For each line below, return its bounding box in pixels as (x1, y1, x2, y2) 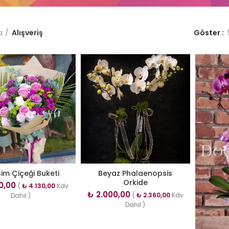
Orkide (123, 177, 148, 188)
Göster (194, 28, 221, 38)
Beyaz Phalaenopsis (98, 168, 173, 179)
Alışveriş (11, 28, 43, 38)
